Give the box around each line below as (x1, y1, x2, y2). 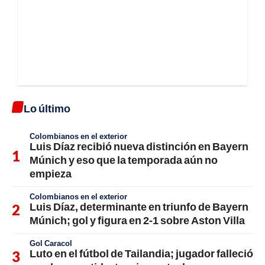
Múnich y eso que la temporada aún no (30, 153, 218, 167)
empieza (30, 167, 72, 180)
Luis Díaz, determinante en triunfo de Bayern (30, 200, 248, 214)
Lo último (24, 102, 70, 115)
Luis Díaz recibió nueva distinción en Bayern (30, 140, 248, 153)
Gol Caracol (30, 238, 72, 248)
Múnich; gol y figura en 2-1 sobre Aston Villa (30, 214, 245, 227)
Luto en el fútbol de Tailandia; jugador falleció (30, 247, 253, 260)
